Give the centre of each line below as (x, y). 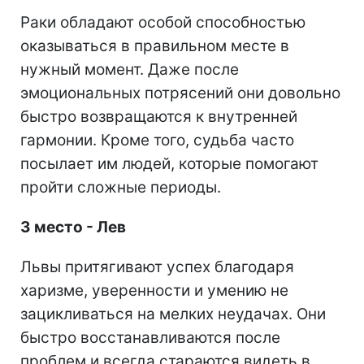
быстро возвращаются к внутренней (159, 117)
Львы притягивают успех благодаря (157, 267)
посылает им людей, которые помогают (169, 164)
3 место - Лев (73, 227)
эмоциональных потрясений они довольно (180, 93)
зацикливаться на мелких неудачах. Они (173, 314)
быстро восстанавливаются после (150, 338)
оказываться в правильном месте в (155, 46)
